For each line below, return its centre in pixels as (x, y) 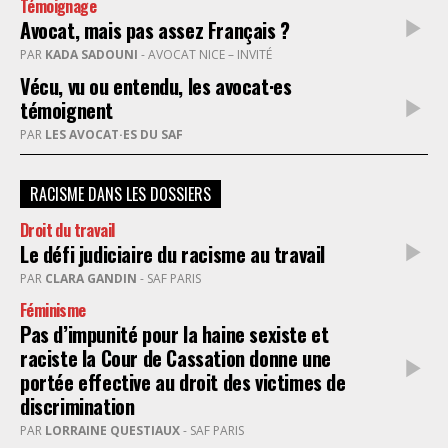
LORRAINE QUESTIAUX (112, 431)
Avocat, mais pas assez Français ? (155, 30)
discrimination (77, 406)
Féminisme (53, 310)
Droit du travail (67, 230)
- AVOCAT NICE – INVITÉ (250, 55)
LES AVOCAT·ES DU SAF (114, 135)
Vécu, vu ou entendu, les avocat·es (156, 86)
